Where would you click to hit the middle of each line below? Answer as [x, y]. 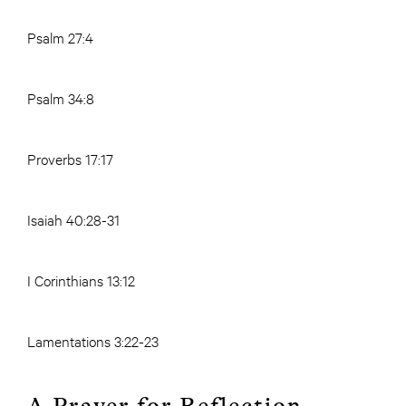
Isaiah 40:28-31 [73, 218]
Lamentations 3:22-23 [93, 340]
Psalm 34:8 [61, 97]
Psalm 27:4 [60, 36]
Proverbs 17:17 [70, 158]
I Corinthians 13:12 [81, 279]
